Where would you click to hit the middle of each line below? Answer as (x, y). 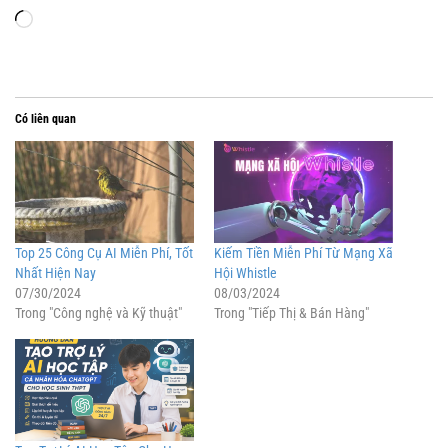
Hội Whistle (245, 273)
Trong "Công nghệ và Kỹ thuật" (98, 313)
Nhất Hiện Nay (55, 273)
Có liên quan (45, 118)
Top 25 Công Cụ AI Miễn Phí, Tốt (104, 253)
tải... (46, 46)
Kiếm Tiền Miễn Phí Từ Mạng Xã (303, 253)
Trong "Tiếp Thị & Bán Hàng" (291, 313)
